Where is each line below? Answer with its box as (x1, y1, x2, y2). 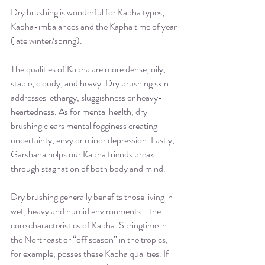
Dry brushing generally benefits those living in (11, 190, 174, 204)
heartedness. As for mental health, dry (11, 105, 149, 119)
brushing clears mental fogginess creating (11, 119, 159, 133)
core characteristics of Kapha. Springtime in (11, 218, 169, 232)
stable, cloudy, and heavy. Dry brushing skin (11, 76, 170, 91)
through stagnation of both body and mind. (11, 161, 166, 176)
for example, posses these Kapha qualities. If (11, 247, 170, 261)
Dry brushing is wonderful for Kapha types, (11, 5, 166, 20)
